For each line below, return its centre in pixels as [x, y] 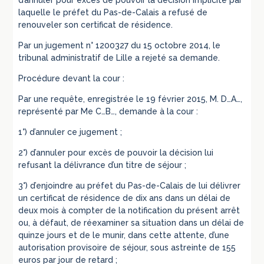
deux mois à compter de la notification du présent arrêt [129, 211]
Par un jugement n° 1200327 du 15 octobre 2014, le [120, 46]
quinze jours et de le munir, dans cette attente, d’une [124, 235]
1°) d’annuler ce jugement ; [70, 132]
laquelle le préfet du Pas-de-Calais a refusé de [113, 13]
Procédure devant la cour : [72, 79]
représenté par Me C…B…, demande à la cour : [108, 112]
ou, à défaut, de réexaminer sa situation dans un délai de [131, 223]
